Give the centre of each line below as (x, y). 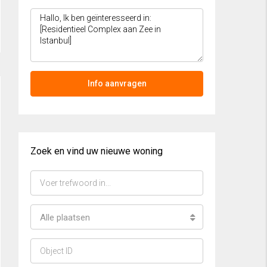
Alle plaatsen (65, 218)
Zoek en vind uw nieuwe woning (97, 151)
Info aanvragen (117, 84)
